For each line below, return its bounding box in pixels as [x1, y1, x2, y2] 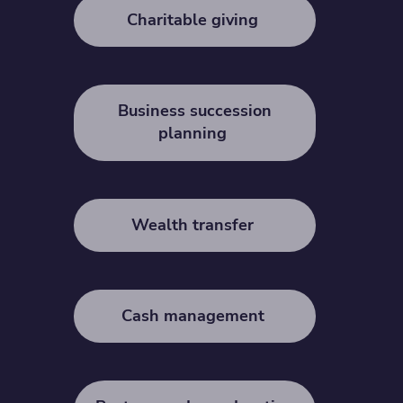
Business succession [118, 100, 273, 122]
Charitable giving [127, 9, 264, 31]
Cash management [121, 304, 269, 327]
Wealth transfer [131, 213, 259, 236]
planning [158, 122, 232, 145]
